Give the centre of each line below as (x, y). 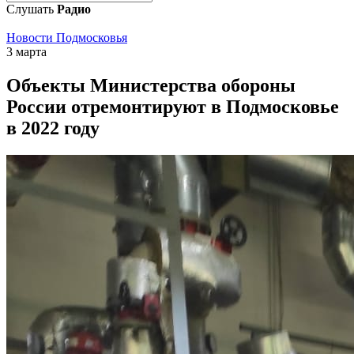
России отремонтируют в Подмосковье (173, 106)
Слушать (32, 9)
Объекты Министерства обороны (151, 85)
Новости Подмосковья (67, 38)
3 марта (26, 52)
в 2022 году (53, 128)
